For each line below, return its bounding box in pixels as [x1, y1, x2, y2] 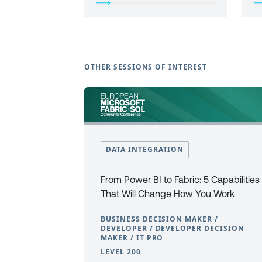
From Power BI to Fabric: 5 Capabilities [101, 174, 260, 185]
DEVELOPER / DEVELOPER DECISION [101, 223, 244, 233]
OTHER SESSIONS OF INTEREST [84, 62, 207, 72]
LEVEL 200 [101, 247, 141, 257]
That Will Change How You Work [101, 188, 235, 199]
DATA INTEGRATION [106, 144, 184, 154]
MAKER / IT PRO [101, 233, 164, 243]
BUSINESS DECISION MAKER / [101, 214, 219, 224]
